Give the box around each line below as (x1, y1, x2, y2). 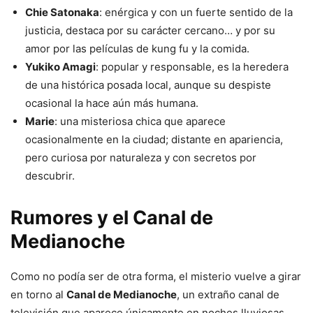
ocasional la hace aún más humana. (25, 96, 198, 110)
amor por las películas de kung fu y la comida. (25, 42, 249, 56)
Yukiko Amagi (25, 60, 96, 74)
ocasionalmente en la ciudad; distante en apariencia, (25, 133, 283, 147)
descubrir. (25, 169, 75, 183)
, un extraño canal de (177, 288, 279, 302)
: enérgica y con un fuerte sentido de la (99, 6, 293, 20)
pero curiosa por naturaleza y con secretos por (25, 151, 256, 165)
